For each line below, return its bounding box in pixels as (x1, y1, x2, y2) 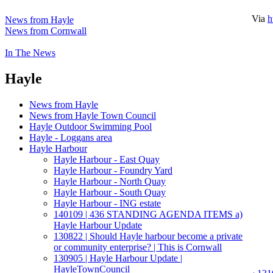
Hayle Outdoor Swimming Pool (29, 121, 152, 132)
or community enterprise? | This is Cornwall (54, 241, 222, 252)
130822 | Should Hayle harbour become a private (54, 230, 243, 241)
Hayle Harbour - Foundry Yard (54, 165, 172, 175)
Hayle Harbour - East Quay (54, 154, 160, 165)
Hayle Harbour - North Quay (54, 175, 166, 186)
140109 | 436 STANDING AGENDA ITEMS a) (54, 208, 243, 219)
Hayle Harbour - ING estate (54, 197, 161, 208)
